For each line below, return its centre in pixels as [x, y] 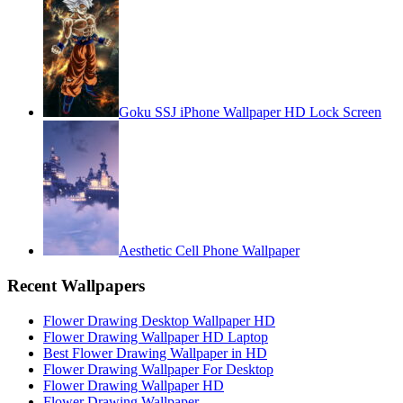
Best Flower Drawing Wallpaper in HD [155, 353]
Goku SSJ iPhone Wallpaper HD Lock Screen [250, 112]
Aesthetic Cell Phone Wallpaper [209, 251]
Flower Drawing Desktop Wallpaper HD [159, 320]
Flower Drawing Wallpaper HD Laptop [156, 336]
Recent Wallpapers [76, 285]
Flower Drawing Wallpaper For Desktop [158, 369]
